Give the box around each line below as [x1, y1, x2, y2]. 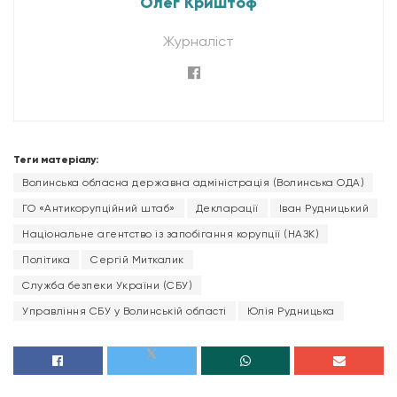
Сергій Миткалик [90, 253, 184, 266]
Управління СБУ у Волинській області [22, 304, 227, 317]
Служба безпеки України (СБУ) [22, 278, 192, 292]
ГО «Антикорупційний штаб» [22, 201, 175, 214]
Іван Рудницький [278, 201, 369, 214]
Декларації [195, 201, 259, 214]
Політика [22, 253, 70, 266]
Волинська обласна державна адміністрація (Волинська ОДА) [22, 175, 364, 189]
